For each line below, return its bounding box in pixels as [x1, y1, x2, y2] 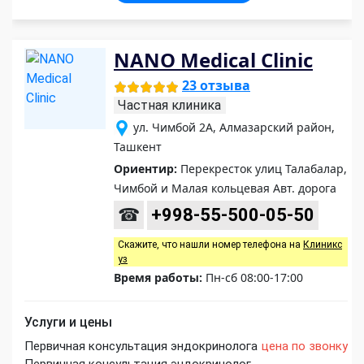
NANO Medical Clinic [114, 46, 313, 74]
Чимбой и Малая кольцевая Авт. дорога [114, 180, 336, 197]
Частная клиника [118, 97, 221, 114]
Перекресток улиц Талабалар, [177, 161, 347, 177]
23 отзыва [182, 76, 250, 95]
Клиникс [303, 239, 342, 251]
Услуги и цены [24, 314, 112, 331]
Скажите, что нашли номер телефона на [118, 239, 303, 251]
